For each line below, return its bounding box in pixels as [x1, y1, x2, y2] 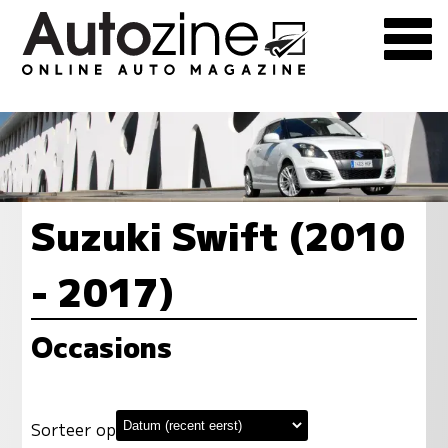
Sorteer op [30, 416, 116, 441]
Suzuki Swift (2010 [30, 205, 405, 262]
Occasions [30, 325, 172, 366]
